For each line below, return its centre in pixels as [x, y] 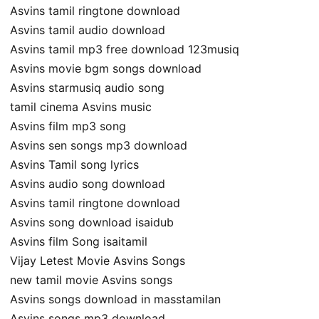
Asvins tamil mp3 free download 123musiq [125, 49]
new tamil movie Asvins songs [91, 279]
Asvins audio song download [88, 183]
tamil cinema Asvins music [81, 106]
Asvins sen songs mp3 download [99, 145]
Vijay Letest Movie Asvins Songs [98, 260]
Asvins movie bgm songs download [106, 68]
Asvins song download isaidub [92, 222]
